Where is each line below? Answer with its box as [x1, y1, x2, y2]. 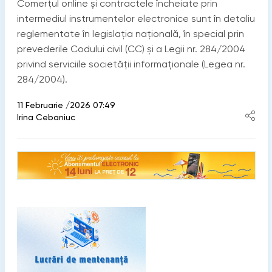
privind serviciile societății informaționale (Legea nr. [16, 58, 245, 70]
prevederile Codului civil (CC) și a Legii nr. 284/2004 [16, 42, 245, 55]
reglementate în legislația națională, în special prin [16, 27, 244, 39]
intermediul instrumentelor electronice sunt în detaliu [16, 12, 255, 24]
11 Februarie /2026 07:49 [16, 100, 115, 110]
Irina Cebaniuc [16, 112, 75, 122]
